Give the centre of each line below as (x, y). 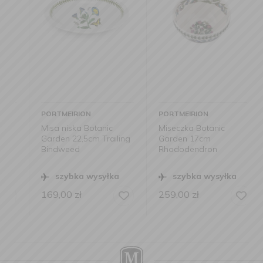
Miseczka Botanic (177, 128)
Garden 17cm (170, 139)
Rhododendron (173, 149)
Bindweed (46, 149)
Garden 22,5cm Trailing (71, 139)
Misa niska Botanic (62, 128)
